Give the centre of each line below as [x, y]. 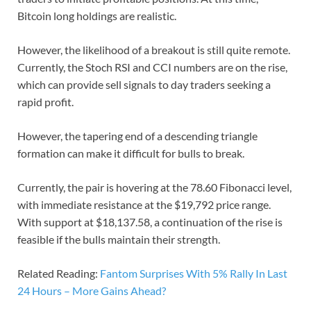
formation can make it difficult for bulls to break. [131, 153]
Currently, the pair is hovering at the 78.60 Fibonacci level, [154, 187]
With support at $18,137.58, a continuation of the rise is [150, 221]
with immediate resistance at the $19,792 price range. [144, 204]
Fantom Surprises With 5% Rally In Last [194, 273]
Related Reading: [59, 273]
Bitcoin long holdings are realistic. [97, 15]
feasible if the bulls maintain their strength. [119, 239]
